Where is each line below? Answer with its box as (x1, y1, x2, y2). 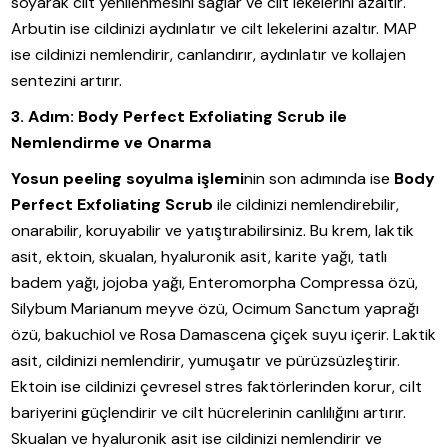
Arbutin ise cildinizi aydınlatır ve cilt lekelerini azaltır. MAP (11, 18, 417, 40)
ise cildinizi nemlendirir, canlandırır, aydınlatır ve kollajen (11, 44, 406, 66)
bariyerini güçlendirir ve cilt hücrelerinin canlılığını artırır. (11, 402, 406, 424)
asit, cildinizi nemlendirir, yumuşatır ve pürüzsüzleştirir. (11, 350, 401, 372)
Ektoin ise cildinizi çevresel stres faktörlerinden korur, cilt (11, 376, 422, 398)
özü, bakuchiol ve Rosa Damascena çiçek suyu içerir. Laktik (11, 324, 437, 346)
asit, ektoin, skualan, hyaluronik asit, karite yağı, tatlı (11, 246, 388, 268)
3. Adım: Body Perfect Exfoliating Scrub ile (11, 106, 348, 128)
